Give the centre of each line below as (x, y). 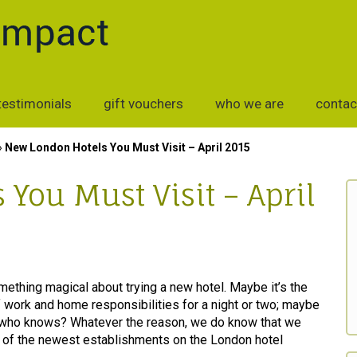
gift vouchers (143, 104)
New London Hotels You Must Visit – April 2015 (127, 147)
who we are (249, 104)
